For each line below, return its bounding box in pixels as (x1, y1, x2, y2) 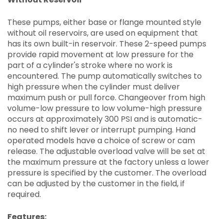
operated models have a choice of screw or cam (7, 135, 195, 147)
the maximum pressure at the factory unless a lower (7, 156, 209, 168)
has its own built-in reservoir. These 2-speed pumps (7, 38, 206, 50)
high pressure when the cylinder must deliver (7, 81, 180, 93)
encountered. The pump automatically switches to (7, 70, 202, 82)
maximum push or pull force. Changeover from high (7, 92, 205, 104)
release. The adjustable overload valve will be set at (7, 146, 205, 157)
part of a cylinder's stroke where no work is (7, 60, 173, 71)
